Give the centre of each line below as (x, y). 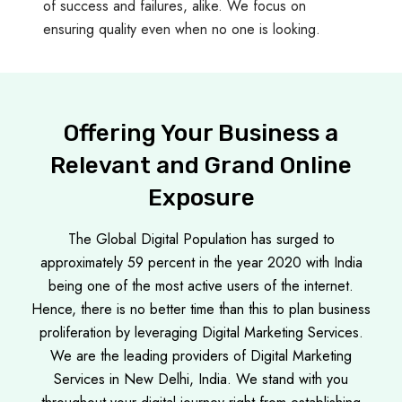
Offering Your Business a (201, 133)
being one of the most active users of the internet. (201, 285)
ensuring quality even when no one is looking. (182, 29)
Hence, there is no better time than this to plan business (201, 309)
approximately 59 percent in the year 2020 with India (201, 262)
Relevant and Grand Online (201, 165)
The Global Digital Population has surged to (201, 239)
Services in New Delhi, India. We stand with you (201, 379)
